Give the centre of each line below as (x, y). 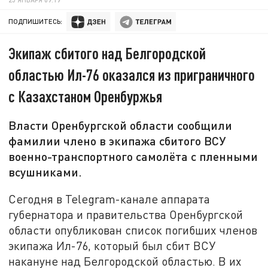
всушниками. (45, 172)
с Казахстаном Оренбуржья (86, 96)
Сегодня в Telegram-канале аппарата (109, 199)
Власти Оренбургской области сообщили (121, 125)
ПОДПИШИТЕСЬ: (36, 22)
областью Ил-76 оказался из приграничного (132, 75)
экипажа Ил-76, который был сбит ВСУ (112, 245)
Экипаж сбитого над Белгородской (107, 53)
